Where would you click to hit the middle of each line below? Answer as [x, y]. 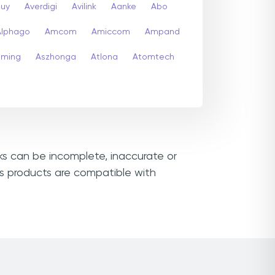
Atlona [104, 57]
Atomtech [153, 57]
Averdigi [41, 6]
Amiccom [111, 32]
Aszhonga [56, 57]
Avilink [84, 6]
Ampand [162, 32]
